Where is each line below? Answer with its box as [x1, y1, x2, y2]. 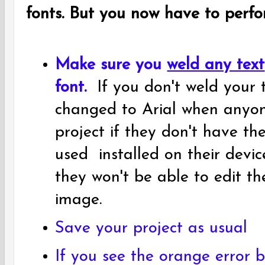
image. [55, 191, 102, 208]
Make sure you [55, 56, 167, 73]
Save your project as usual [55, 219, 248, 237]
